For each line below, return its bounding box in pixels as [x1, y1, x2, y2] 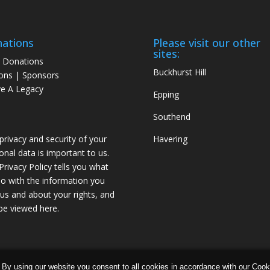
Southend [152, 111, 190, 123]
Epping [152, 89, 179, 101]
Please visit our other [152, 36, 260, 51]
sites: [152, 46, 180, 61]
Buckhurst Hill [152, 66, 206, 78]
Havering [152, 133, 187, 145]
